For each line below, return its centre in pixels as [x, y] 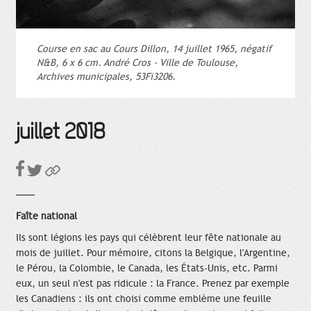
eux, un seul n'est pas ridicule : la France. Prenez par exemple [153, 284]
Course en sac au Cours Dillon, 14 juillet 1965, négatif [154, 49]
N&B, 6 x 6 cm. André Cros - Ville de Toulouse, [137, 63]
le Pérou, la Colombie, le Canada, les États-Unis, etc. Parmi [147, 269]
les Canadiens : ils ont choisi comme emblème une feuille [144, 299]
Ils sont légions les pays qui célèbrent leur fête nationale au [149, 238]
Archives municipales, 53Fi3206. [106, 77]
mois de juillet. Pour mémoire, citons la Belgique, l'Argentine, [153, 253]
